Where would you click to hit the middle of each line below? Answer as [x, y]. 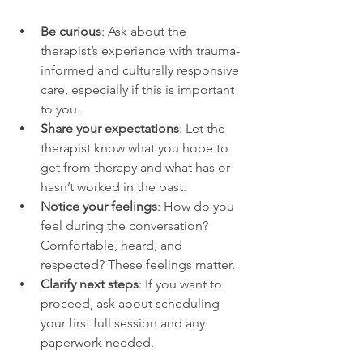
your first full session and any [124, 323]
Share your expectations [110, 129]
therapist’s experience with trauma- [140, 51]
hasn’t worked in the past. [113, 187]
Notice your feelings [99, 207]
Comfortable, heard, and [113, 246]
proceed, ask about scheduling [132, 304]
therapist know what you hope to [136, 148]
